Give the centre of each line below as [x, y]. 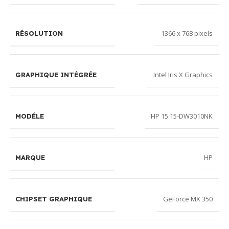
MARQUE [30, 157]
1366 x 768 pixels [187, 33]
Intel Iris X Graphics [183, 75]
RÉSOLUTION [39, 33]
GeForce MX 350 [188, 199]
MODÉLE [30, 116]
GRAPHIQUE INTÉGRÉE [56, 74]
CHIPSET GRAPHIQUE [54, 199]
